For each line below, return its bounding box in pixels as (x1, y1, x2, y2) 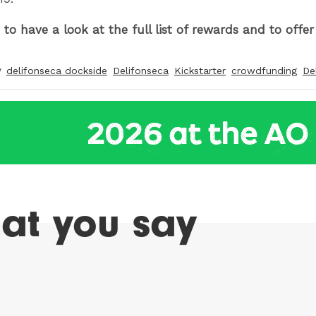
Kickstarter (174, 65, 226, 77)
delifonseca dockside (6, 65, 107, 77)
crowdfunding (231, 65, 297, 77)
